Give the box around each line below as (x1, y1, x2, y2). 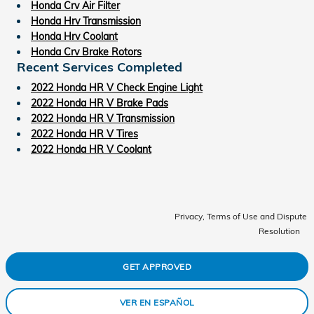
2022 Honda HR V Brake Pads (31, 96, 168, 109)
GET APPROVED (123, 261, 191, 272)
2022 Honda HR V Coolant (31, 142, 151, 156)
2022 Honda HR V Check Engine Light (31, 81, 203, 94)
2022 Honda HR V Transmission (31, 111, 175, 125)
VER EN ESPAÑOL (119, 297, 195, 308)
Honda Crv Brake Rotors (31, 45, 142, 58)
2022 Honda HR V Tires (31, 127, 138, 140)
